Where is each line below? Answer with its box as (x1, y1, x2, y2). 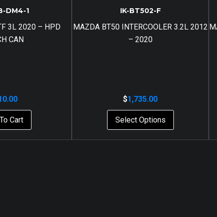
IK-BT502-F (120, 6, 161, 15)
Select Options (115, 115, 166, 124)
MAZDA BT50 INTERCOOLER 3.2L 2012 (73, 22, 208, 31)
